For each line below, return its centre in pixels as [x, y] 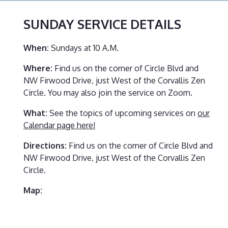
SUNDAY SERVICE [75, 24]
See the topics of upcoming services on [122, 113]
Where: [38, 68]
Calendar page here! [59, 125]
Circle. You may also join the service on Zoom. [108, 92]
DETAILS [156, 24]
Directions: [45, 145]
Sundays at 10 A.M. [84, 48]
